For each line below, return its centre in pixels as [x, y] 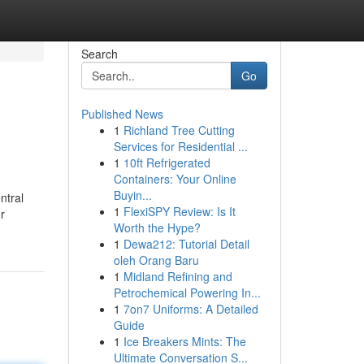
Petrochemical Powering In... [187, 292]
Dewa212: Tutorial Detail [186, 244]
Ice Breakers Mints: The [184, 341]
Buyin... [132, 195]
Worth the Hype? [157, 227]
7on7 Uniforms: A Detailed [191, 309]
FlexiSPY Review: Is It [179, 211]
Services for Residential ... [180, 146]
